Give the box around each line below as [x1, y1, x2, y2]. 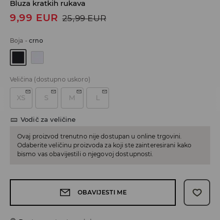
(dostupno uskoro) [34, 76, 90, 83]
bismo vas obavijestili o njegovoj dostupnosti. [17, 150, 154, 158]
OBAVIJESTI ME [77, 189, 127, 196]
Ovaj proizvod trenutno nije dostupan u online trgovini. [17, 133, 182, 140]
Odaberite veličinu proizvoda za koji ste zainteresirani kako [17, 141, 192, 149]
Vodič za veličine [21, 115, 76, 124]
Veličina [10, 76, 33, 83]
